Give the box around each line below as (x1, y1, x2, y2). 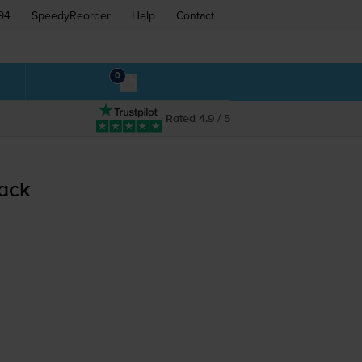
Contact (176, 7, 214, 23)
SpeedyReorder (32, 7, 111, 23)
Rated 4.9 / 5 (166, 112, 230, 124)
